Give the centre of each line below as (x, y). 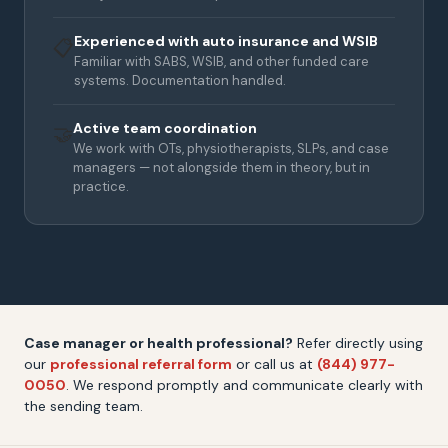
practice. (101, 186)
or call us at (274, 363)
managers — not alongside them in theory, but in (221, 167)
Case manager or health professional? (158, 342)
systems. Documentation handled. (180, 80)
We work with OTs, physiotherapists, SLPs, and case (231, 148)
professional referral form (141, 363)
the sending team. (83, 405)
